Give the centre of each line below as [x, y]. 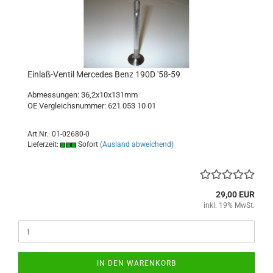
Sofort [87, 144]
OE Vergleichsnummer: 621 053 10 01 [92, 106]
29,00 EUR [235, 194]
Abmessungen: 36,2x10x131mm [83, 95]
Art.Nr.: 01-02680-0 [58, 134]
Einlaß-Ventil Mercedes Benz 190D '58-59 [104, 74]
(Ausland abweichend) [137, 144]
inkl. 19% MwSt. [229, 205]
